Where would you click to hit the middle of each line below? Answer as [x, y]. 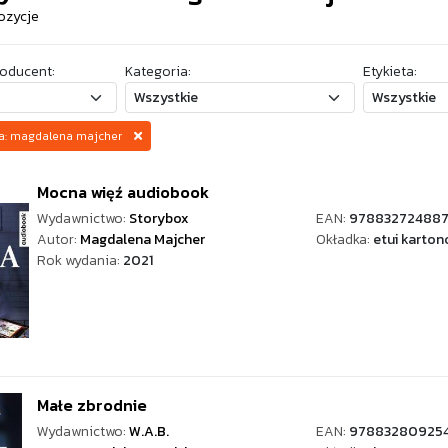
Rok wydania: [80, 260]
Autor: [58, 239]
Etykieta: [390, 71]
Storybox [159, 218]
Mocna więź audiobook [123, 192]
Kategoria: [157, 71]
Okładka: [344, 239]
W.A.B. [149, 431]
